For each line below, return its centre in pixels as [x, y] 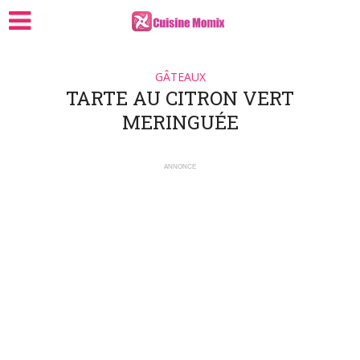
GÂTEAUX [180, 77]
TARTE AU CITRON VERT [180, 98]
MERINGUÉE [180, 122]
